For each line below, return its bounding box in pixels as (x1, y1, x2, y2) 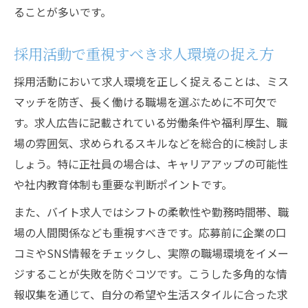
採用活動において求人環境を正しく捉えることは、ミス (14, 73, 289, 89)
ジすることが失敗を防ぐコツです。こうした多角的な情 (14, 265, 287, 282)
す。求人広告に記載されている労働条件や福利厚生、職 (14, 114, 287, 131)
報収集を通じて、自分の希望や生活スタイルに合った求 (14, 286, 288, 302)
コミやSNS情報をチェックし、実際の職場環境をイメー (14, 245, 289, 261)
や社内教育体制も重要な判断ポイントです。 (14, 176, 232, 192)
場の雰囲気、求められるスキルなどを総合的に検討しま (14, 135, 289, 151)
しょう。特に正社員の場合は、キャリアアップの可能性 (14, 155, 288, 172)
